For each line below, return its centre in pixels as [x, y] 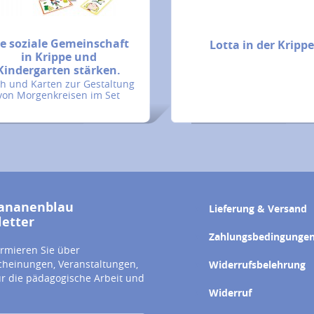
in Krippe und [59, 57]
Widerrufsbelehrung [258, 265]
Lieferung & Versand [258, 209]
